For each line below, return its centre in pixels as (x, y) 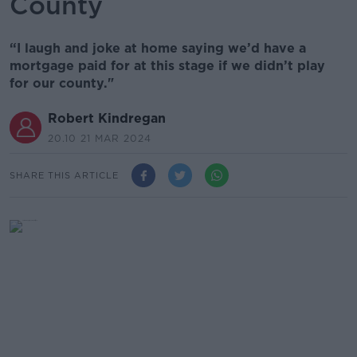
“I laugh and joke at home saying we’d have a (158, 48)
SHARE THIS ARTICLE (64, 175)
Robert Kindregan (107, 118)
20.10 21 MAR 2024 (100, 138)
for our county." (62, 83)
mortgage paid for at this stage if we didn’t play (167, 66)
